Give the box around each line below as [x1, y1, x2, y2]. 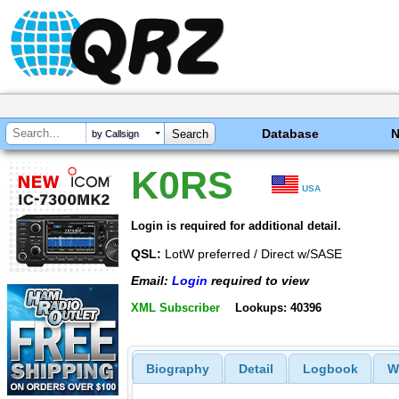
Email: [131, 273, 172, 289]
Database [262, 126, 320, 141]
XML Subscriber [131, 300, 220, 314]
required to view [208, 273, 309, 289]
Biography [145, 362, 209, 377]
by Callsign [92, 128, 139, 140]
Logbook [302, 362, 358, 377]
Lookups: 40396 [234, 300, 322, 314]
